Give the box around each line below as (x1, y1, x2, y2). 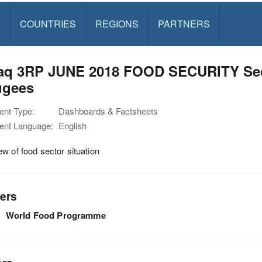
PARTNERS (157, 17, 210, 30)
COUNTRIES (19, 17, 76, 30)
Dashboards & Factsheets (58, 105, 158, 117)
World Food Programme (5, 208, 106, 222)
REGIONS (95, 17, 139, 30)
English (58, 119, 87, 132)
